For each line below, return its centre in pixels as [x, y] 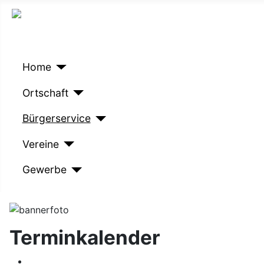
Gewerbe [44, 170]
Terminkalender [85, 237]
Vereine [40, 144]
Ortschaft [45, 93]
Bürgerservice [56, 118]
